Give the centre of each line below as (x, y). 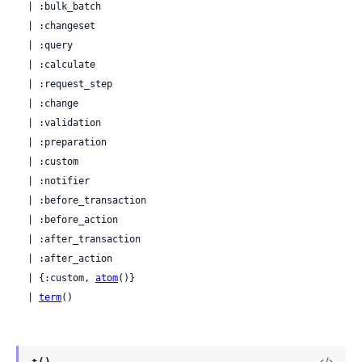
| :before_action (22, 219)
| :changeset (22, 25)
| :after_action (22, 258)
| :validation (22, 122)
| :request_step (22, 84)
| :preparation (22, 142)
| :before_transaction (22, 200)
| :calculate (22, 64)
